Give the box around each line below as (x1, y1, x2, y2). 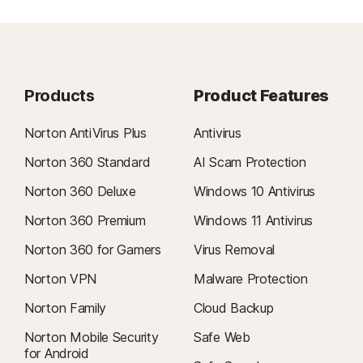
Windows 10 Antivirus (194, 183, 315, 200)
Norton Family (24, 300, 107, 317)
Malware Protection (194, 271, 308, 288)
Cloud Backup (194, 300, 274, 317)
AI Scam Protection (194, 154, 306, 171)
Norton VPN (24, 271, 96, 288)
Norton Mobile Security (24, 329, 159, 346)
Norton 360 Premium (24, 212, 146, 229)
